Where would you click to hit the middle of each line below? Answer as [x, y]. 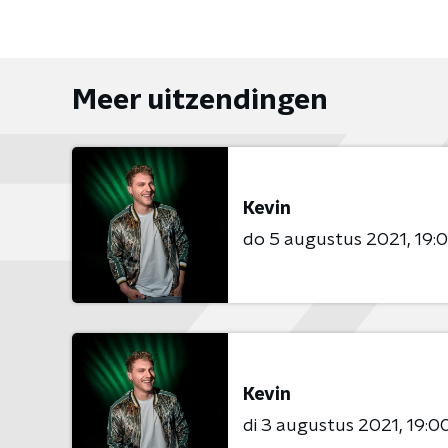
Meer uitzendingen [200, 101]
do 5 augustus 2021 [325, 239]
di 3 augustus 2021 [321, 425]
